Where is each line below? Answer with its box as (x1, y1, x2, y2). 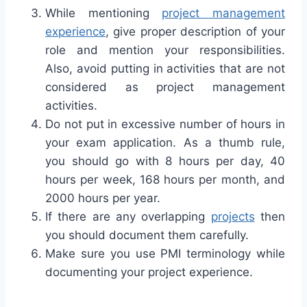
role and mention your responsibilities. (45, 42, 285, 57)
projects (210, 209, 255, 223)
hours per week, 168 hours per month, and (45, 172, 285, 186)
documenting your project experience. (45, 265, 253, 279)
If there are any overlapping (45, 209, 211, 223)
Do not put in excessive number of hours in (45, 116, 285, 131)
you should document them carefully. (45, 228, 249, 242)
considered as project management (45, 79, 285, 94)
